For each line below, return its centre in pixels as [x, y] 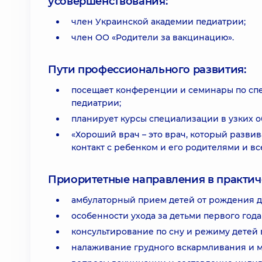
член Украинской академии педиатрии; [158, 22]
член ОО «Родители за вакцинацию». [153, 37]
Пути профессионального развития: [147, 70]
